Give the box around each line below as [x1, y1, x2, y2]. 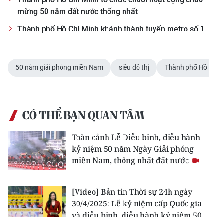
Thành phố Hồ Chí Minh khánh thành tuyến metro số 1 [17, 24, 204, 33]
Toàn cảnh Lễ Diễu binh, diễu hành [72, 131, 200, 142]
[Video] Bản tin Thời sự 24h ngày [72, 186, 192, 197]
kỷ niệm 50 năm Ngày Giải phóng [72, 143, 194, 154]
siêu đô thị [119, 63, 149, 71]
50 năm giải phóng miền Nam [15, 63, 103, 71]
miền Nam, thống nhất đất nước [72, 155, 191, 166]
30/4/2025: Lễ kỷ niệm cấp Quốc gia [72, 198, 201, 209]
